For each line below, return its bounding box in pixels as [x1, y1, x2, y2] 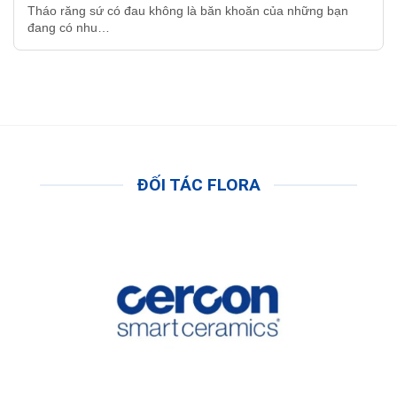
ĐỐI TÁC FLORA [136, 175, 261, 196]
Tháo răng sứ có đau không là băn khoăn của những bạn [27, 4, 348, 19]
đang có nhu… [27, 20, 110, 35]
